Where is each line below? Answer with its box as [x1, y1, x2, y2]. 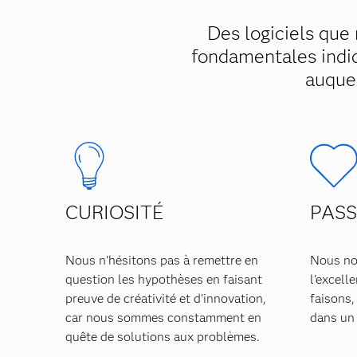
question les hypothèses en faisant [65, 272, 262, 287]
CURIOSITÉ [65, 201, 163, 224]
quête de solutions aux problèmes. [65, 329, 260, 344]
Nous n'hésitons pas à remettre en [65, 253, 258, 268]
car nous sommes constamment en [65, 310, 261, 325]
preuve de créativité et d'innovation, [65, 291, 266, 306]
